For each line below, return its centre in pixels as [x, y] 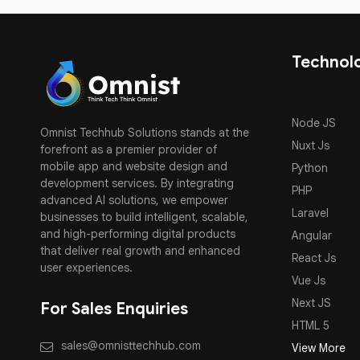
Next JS [311, 303]
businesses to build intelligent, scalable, [144, 217]
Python [309, 168]
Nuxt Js [310, 145]
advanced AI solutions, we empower [134, 200]
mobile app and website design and [134, 167]
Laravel [310, 213]
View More [318, 348]
